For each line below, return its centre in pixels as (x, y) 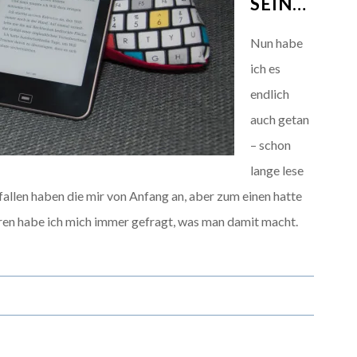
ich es (265, 68)
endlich (270, 94)
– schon (271, 145)
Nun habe (277, 43)
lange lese (277, 170)
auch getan (280, 119)
